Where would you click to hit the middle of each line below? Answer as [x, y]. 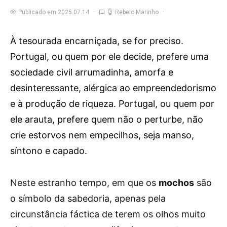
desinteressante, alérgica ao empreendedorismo [113, 88]
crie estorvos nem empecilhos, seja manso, [102, 135]
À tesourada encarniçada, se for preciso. [97, 41]
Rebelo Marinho [137, 12]
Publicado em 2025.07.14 [54, 12]
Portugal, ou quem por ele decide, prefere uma [109, 56]
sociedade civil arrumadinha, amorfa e [92, 72]
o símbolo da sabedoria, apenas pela [88, 198]
